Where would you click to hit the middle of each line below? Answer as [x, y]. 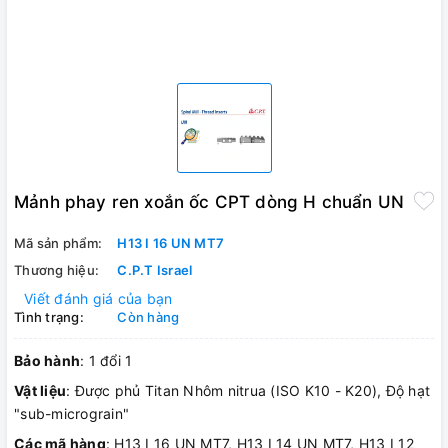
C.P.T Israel [155, 270]
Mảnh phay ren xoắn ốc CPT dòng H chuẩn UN [209, 202]
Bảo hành [47, 361]
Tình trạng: [49, 317]
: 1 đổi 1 [106, 361]
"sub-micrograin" [71, 414]
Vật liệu [40, 391]
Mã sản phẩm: [58, 243]
